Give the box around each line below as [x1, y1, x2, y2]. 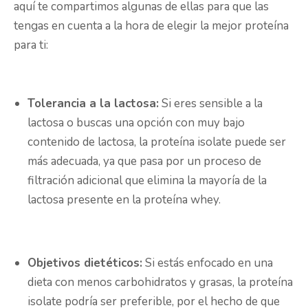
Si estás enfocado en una [142, 255, 273, 272]
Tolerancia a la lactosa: [27, 96, 159, 112]
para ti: [14, 37, 48, 54]
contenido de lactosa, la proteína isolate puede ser [27, 134, 286, 151]
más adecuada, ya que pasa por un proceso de [27, 153, 261, 170]
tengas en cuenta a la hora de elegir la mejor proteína [14, 18, 289, 34]
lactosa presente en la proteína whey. [27, 192, 221, 208]
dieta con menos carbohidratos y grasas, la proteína [27, 274, 293, 291]
